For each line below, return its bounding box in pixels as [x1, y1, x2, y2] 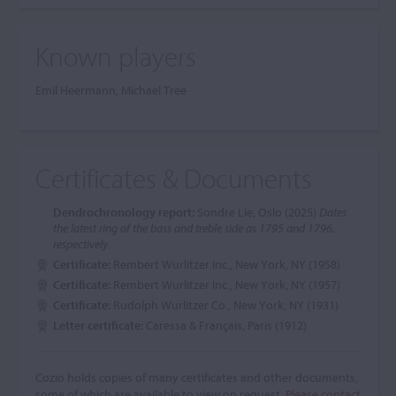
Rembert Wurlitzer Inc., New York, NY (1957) [113, 277, 340, 293]
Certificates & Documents [35, 161, 312, 195]
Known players [35, 39, 196, 73]
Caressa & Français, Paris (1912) [146, 317, 307, 333]
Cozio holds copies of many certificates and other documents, [35, 369, 358, 385]
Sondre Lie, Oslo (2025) [197, 204, 319, 220]
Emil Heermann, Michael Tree [35, 82, 187, 98]
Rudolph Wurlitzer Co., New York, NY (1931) [113, 297, 339, 313]
